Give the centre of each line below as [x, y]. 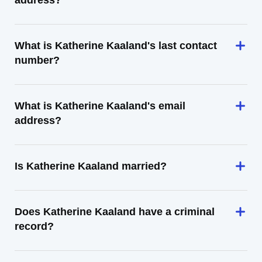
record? [34, 226]
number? [37, 60]
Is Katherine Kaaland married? [91, 166]
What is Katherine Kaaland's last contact [116, 46]
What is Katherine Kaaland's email [100, 106]
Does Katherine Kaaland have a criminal [115, 212]
